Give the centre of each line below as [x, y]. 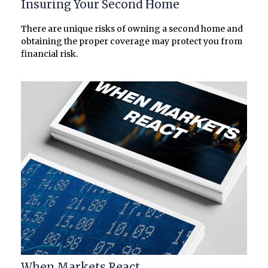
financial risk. [49, 54]
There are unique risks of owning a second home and [132, 28]
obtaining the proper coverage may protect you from [132, 41]
